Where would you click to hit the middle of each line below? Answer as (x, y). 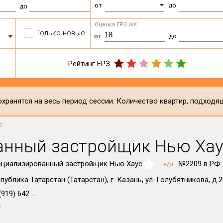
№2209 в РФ (199, 164)
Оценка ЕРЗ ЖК (116, 25)
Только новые (61, 33)
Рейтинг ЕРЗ (89, 63)
